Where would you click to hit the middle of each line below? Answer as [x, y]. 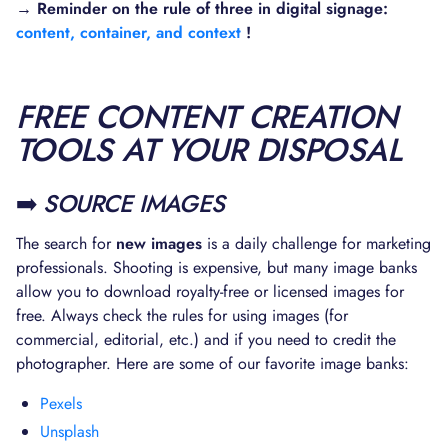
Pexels [61, 403]
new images [159, 243]
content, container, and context [128, 32]
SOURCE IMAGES [134, 203]
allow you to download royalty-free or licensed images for [210, 291]
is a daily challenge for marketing [316, 243]
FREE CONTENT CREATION [207, 117]
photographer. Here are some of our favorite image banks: [212, 363]
